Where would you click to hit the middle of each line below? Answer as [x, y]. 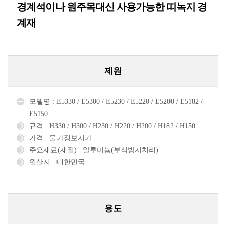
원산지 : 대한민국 [57, 162]
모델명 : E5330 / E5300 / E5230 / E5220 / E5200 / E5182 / [116, 102]
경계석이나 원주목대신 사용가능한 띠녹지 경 [112, 7]
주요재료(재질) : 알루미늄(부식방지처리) [94, 150]
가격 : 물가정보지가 [61, 138]
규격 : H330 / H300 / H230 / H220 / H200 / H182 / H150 [112, 126]
